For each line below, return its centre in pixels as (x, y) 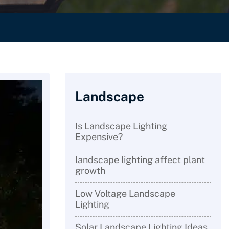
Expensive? (99, 137)
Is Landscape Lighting (121, 126)
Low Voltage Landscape (125, 193)
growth (90, 170)
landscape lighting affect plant (140, 160)
